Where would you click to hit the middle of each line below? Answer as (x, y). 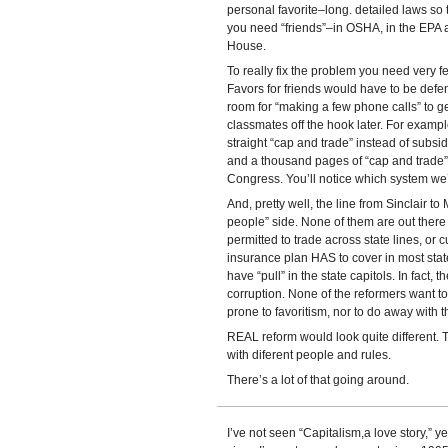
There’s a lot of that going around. (317, 380)
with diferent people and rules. (308, 355)
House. (246, 46)
